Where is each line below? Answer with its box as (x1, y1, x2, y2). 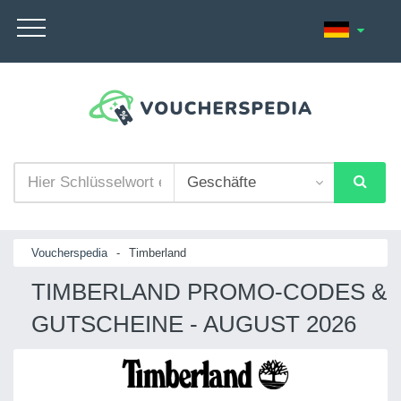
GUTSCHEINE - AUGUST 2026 (31, 310, 356, 337)
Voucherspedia (31, 245, 107, 260)
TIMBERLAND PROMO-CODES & (31, 277, 387, 305)
